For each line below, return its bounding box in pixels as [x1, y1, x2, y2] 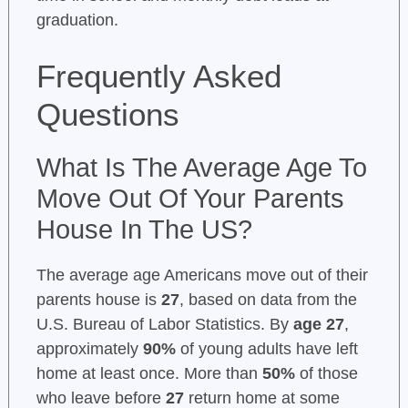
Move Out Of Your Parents [36, 184, 344, 214]
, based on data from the [178, 291, 357, 310]
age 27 [292, 315, 344, 334]
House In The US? [36, 215, 252, 245]
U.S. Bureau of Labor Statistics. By [36, 315, 293, 334]
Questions [36, 97, 179, 133]
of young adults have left [175, 340, 358, 359]
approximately [36, 340, 143, 359]
